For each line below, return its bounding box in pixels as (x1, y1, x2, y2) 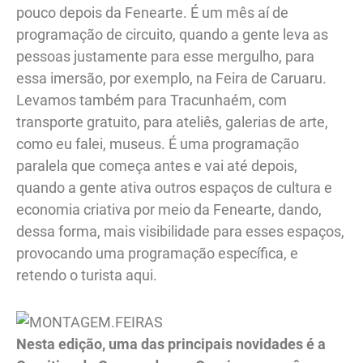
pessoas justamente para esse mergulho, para (16, 47, 314, 65)
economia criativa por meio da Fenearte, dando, (16, 200, 322, 218)
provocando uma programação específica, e (16, 244, 298, 262)
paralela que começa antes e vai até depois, (16, 156, 297, 174)
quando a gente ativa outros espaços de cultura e (16, 178, 332, 196)
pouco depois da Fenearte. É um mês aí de (16, 3, 288, 21)
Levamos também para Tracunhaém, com (16, 91, 287, 109)
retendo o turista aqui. (16, 266, 157, 284)
